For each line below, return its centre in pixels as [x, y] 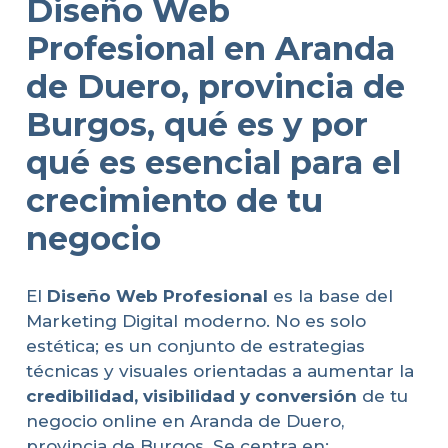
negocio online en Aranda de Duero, [184, 420]
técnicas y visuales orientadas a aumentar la [219, 370]
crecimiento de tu [174, 200]
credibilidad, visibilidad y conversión [191, 395]
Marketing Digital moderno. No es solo [195, 320]
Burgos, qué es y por [196, 124]
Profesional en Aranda [210, 48]
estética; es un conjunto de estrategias [195, 345]
